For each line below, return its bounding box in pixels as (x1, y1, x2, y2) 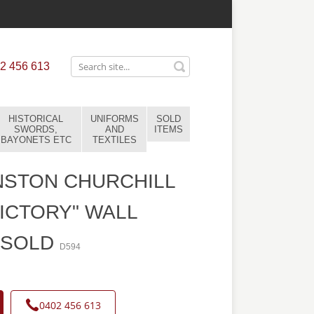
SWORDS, (14, 124, 57, 135)
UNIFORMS (90, 114, 139, 124)
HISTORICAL (8, 114, 63, 124)
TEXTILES (92, 135, 137, 145)
